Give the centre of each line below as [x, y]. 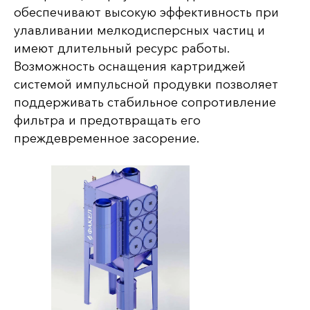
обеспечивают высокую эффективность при [146, 12]
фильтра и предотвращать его [107, 120]
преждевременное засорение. [107, 138]
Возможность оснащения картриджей [130, 66]
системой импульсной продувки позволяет [146, 84]
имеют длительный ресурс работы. [121, 48]
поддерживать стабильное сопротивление [145, 102]
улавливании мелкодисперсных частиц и [139, 30]
